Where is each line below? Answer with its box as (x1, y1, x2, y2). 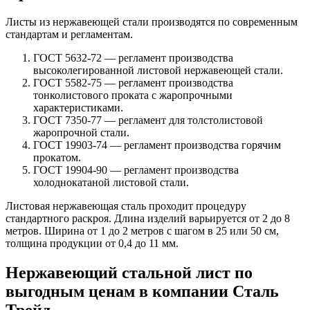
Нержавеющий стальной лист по (6, 263, 253, 282)
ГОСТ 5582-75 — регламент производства (33, 76, 233, 89)
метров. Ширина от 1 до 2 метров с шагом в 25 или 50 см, (6, 224, 279, 237)
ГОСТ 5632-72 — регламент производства (33, 51, 233, 64)
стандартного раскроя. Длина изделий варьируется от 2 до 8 (6, 212, 290, 224)
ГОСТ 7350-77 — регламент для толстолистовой (33, 113, 263, 126)
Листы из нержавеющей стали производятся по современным (6, 15, 298, 28)
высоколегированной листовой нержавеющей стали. (33, 64, 283, 76)
